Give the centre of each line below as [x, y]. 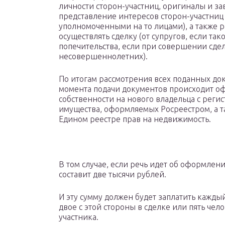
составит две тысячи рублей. [113, 175]
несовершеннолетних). [103, 57]
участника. [79, 217]
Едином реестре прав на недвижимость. [135, 119]
